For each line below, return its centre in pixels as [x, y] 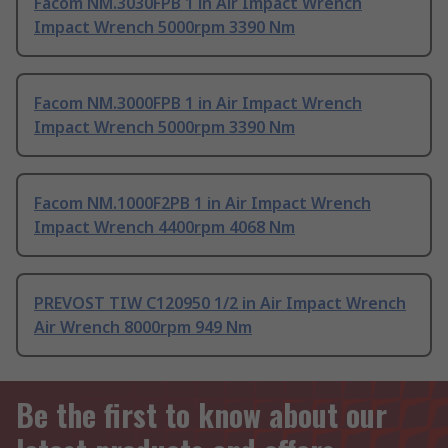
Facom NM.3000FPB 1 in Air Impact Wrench [198, 103]
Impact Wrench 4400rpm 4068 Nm [164, 227]
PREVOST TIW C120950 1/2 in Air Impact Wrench [220, 303]
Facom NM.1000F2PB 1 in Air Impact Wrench [202, 203]
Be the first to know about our [201, 415]
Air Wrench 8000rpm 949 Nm [143, 327]
